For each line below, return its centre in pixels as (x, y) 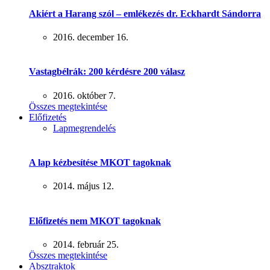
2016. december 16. (91, 37)
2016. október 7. (84, 95)
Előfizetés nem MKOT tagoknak (95, 221)
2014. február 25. (86, 244)
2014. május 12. (83, 186)
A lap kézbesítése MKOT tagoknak (100, 163)
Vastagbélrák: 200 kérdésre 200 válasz (107, 72)
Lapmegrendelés (84, 128)
